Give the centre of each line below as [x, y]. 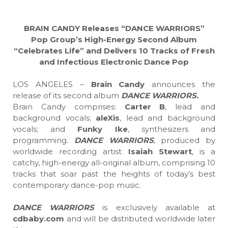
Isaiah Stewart [160, 151]
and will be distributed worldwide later [140, 219]
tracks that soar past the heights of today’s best [114, 174]
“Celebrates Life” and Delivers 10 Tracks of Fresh [114, 51]
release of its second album [67, 95]
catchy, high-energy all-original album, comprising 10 [114, 163]
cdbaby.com [38, 219]
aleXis [108, 118]
